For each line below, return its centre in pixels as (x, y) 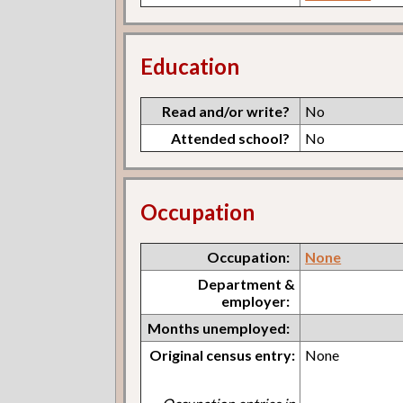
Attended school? (231, 139)
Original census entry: (223, 355)
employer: (256, 301)
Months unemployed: (219, 328)
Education (190, 67)
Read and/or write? (226, 112)
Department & (247, 284)
